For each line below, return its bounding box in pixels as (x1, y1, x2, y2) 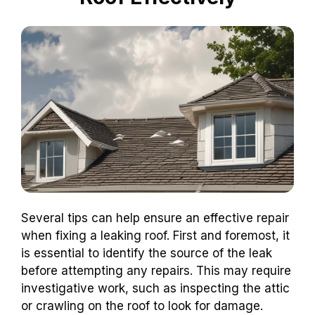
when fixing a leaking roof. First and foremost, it (21, 229, 290, 243)
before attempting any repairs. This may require (21, 264, 291, 278)
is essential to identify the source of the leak (21, 246, 272, 261)
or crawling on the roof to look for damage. (21, 299, 263, 314)
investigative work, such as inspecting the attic (21, 281, 290, 296)
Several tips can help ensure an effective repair (21, 211, 289, 226)
